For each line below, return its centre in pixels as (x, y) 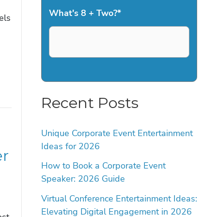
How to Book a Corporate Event (103, 166)
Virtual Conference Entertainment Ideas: (119, 198)
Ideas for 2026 (70, 146)
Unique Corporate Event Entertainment (117, 133)
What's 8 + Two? (83, 13)
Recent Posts (90, 103)
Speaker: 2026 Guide (83, 179)
